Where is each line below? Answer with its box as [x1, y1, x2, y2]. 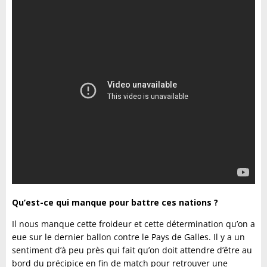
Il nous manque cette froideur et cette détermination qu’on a [12, 218, 255, 230]
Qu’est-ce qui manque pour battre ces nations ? [12, 197, 218, 209]
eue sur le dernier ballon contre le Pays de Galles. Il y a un [12, 231, 245, 243]
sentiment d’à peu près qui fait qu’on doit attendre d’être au [12, 244, 252, 256]
